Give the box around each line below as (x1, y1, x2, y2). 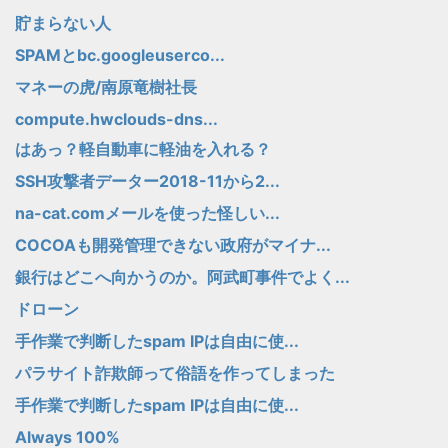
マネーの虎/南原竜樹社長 (15, 77, 197, 97)
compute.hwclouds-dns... (15, 109, 218, 129)
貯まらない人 (15, 13, 111, 33)
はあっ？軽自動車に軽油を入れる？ (15, 139, 271, 159)
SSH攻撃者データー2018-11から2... (15, 171, 280, 191)
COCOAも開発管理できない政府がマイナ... (15, 235, 331, 255)
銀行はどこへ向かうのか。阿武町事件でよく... (15, 267, 350, 287)
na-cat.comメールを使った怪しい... (15, 203, 280, 223)
